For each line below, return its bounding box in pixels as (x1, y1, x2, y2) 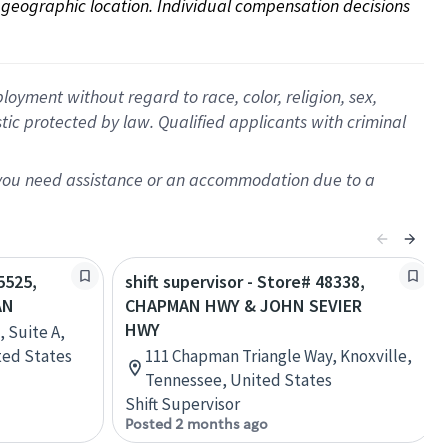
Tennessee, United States (145, 369, 332, 391)
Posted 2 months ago (125, 415, 268, 433)
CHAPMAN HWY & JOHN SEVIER (125, 294, 362, 317)
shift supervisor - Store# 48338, (125, 270, 365, 293)
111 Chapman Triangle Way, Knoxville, (145, 345, 412, 367)
